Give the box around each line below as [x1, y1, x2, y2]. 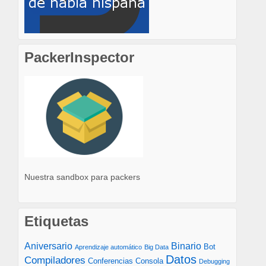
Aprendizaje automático [75, 243, 142, 251]
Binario [171, 240, 201, 251]
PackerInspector [24, 49, 134, 66]
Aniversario [24, 240, 72, 251]
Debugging [199, 257, 230, 265]
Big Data [144, 243, 169, 251]
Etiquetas [24, 213, 88, 229]
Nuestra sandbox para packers [24, 172, 140, 182]
